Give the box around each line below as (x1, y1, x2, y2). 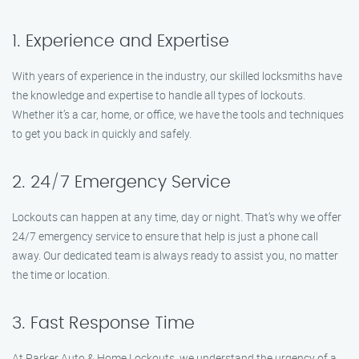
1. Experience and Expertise (12, 33, 229, 50)
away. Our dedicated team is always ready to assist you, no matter (12, 248, 338, 263)
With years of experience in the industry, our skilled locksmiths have (12, 68, 342, 83)
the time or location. (12, 267, 110, 282)
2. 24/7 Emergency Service (12, 174, 231, 191)
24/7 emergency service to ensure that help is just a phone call (12, 228, 318, 244)
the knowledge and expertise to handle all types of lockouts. (12, 87, 305, 103)
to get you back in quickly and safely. (12, 126, 192, 141)
